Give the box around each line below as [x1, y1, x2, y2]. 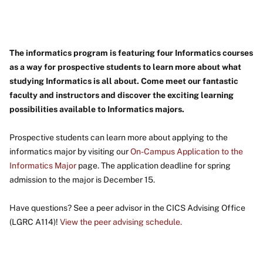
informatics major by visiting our [9, 146, 130, 156]
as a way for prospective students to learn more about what [9, 62, 241, 72]
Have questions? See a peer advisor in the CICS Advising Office [9, 203, 245, 213]
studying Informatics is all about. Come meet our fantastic [9, 76, 238, 86]
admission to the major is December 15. [9, 174, 157, 184]
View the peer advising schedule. [60, 217, 184, 227]
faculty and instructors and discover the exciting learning [9, 90, 234, 100]
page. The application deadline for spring [76, 160, 231, 170]
